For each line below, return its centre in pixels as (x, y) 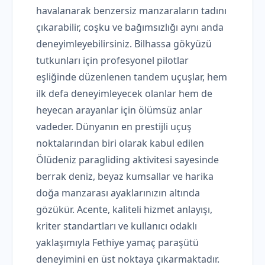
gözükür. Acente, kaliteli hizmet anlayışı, (124, 209)
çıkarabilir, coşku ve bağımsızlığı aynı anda (130, 27)
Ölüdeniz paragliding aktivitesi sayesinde (127, 160)
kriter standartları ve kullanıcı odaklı (117, 226)
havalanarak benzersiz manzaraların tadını (131, 11)
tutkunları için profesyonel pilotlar (112, 60)
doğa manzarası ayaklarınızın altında (118, 193)
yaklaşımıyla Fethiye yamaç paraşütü (117, 243)
